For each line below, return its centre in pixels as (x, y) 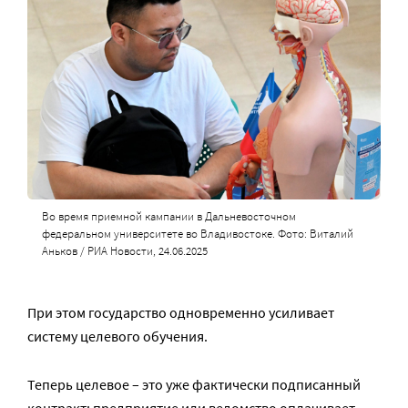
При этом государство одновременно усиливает (181, 312)
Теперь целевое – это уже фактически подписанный (194, 384)
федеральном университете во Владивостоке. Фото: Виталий (197, 233)
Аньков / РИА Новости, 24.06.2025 (124, 250)
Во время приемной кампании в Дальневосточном (168, 216)
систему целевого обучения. (117, 336)
